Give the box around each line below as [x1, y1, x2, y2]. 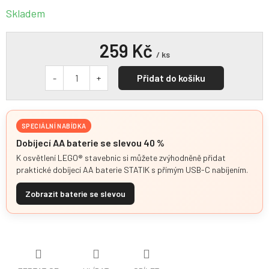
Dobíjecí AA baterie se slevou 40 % [16, 137, 165, 148]
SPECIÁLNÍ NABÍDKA [22, 122, 86, 130]
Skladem [6, 7, 45, 20]
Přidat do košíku [137, 72, 205, 83]
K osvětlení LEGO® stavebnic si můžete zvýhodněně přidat [16, 153, 226, 163]
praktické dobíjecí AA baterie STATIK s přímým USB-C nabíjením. [16, 165, 248, 175]
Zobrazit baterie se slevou [25, 189, 125, 199]
